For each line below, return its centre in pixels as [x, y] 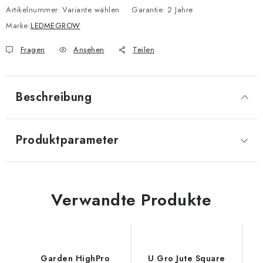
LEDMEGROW [55, 26]
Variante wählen [91, 10]
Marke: [18, 26]
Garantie [147, 10]
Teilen [144, 50]
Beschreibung [53, 97]
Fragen [33, 50]
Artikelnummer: [33, 10]
